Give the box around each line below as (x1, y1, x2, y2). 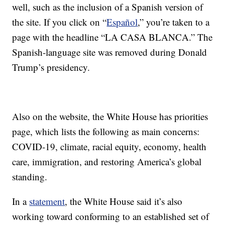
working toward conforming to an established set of (12, 210, 209, 223)
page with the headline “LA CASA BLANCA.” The (12, 31, 213, 44)
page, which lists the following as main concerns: (12, 125, 200, 138)
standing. (12, 170, 48, 183)
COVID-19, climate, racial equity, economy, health (12, 140, 207, 153)
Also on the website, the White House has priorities (12, 110, 208, 123)
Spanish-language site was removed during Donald (12, 46, 207, 59)
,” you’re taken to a (138, 16, 210, 29)
